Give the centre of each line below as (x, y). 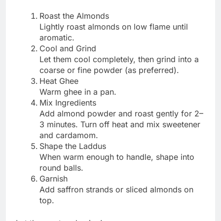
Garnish (54, 178)
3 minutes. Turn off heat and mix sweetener (120, 124)
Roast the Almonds (74, 16)
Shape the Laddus (73, 146)
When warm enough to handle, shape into (117, 157)
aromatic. (57, 37)
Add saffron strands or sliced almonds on (116, 189)
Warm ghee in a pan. (78, 92)
